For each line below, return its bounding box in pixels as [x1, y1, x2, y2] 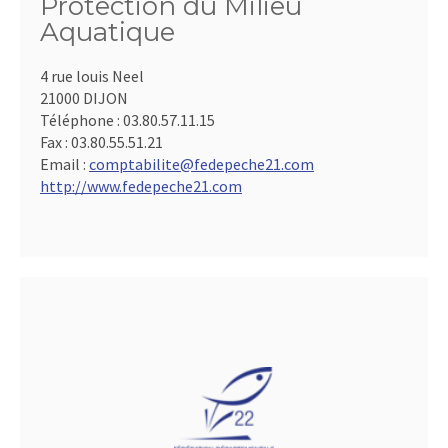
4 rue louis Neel [40, 66, 144, 86]
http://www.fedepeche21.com [40, 176, 242, 196]
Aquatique [40, 16, 175, 48]
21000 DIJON [40, 88, 128, 108]
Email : [40, 154, 89, 174]
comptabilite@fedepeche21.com [89, 154, 314, 174]
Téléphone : [40, 110, 123, 130]
